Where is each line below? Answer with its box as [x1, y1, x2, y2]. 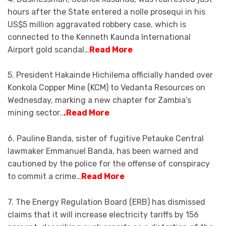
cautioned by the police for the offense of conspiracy [8, 159, 210, 168]
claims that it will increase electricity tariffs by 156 [8, 209, 199, 219]
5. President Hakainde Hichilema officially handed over [8, 70, 213, 80]
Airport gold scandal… [8, 44, 89, 54]
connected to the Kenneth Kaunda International [8, 32, 191, 42]
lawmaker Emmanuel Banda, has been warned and [8, 146, 198, 156]
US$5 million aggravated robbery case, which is [8, 19, 186, 29]
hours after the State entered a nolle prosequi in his [8, 7, 205, 17]
